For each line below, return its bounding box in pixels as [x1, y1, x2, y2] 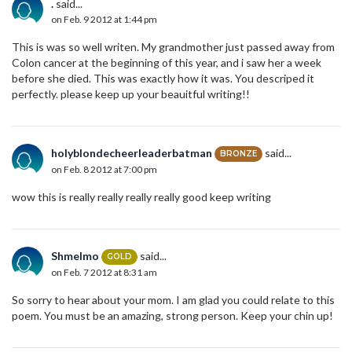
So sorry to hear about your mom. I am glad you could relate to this [12, 292, 335, 306]
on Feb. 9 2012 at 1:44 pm [51, 13, 157, 25]
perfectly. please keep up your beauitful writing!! [12, 86, 250, 101]
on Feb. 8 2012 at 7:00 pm [51, 163, 157, 176]
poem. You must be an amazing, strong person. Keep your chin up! [12, 308, 333, 322]
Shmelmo [51, 248, 99, 262]
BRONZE [220, 148, 257, 159]
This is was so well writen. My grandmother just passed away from [12, 39, 335, 53]
